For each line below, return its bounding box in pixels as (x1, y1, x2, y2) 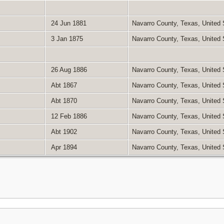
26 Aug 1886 (48, 65, 87, 73)
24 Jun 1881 (48, 19, 86, 27)
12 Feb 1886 (48, 112, 87, 120)
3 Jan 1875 (48, 34, 83, 42)
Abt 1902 (48, 127, 77, 135)
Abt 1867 (48, 81, 77, 89)
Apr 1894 (48, 143, 77, 151)
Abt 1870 (48, 96, 77, 104)
